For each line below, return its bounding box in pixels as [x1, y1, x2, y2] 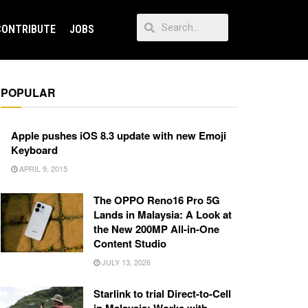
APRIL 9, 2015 [17, 163, 67, 175]
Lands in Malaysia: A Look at [93, 207, 232, 223]
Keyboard [11, 142, 58, 158]
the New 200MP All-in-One [93, 221, 219, 237]
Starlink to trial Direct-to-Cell [93, 286, 231, 302]
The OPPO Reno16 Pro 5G [93, 192, 220, 208]
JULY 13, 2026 [100, 256, 151, 268]
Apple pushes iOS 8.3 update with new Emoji [11, 128, 226, 144]
